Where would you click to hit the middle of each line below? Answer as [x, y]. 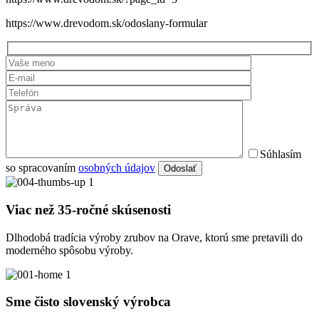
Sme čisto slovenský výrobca [88, 302]
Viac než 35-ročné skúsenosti [88, 209]
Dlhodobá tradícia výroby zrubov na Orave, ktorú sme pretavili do [154, 237]
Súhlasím [281, 155]
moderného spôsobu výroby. [69, 250]
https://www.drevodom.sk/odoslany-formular [106, 23]
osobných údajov [117, 168]
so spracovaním [42, 168]
